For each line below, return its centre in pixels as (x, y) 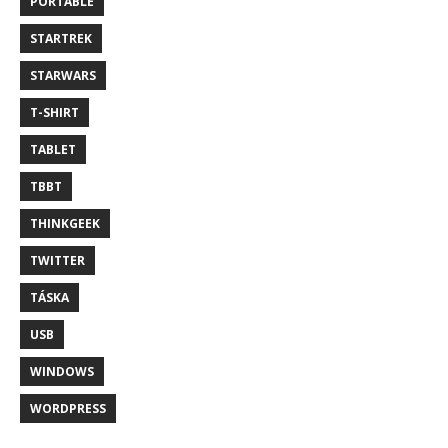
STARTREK (61, 39)
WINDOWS (62, 372)
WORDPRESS (68, 409)
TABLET (53, 150)
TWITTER (57, 261)
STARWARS (63, 76)
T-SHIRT (54, 113)
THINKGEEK (65, 224)
